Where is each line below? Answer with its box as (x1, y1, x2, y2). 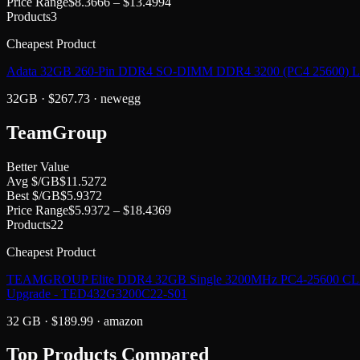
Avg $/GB (6, 174, 59, 188)
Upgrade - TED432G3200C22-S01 (6, 286, 187, 301)
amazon (104, 313, 143, 328)
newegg (100, 91, 141, 105)
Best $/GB (6, 188, 60, 202)
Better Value (6, 159, 69, 174)
